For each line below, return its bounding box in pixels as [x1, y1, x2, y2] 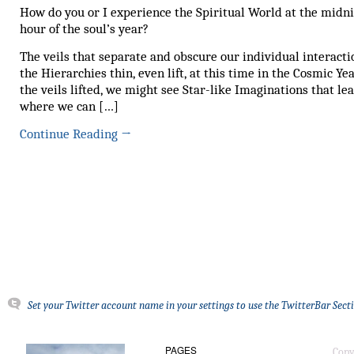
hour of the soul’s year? [20, 21, 149, 36]
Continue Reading [20, 126, 121, 141]
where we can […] [20, 98, 119, 114]
